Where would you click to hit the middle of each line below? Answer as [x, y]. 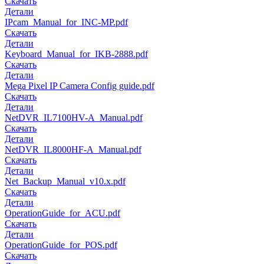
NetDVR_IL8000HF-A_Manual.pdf [73, 150]
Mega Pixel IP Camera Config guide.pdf [80, 86]
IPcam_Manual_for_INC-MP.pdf [66, 22]
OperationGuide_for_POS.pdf [61, 245]
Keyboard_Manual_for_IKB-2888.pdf [76, 54]
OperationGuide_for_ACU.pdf [62, 213]
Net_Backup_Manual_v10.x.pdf [65, 181]
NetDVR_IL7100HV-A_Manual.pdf [74, 118]
